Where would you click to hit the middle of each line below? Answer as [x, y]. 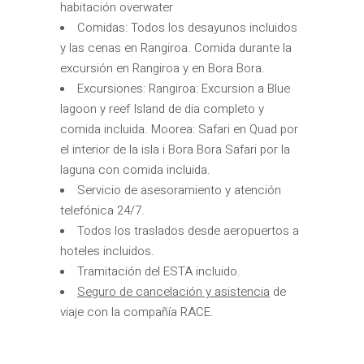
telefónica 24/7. [102, 210]
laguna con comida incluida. [135, 169]
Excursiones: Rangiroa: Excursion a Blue [184, 88]
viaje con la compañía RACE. [137, 312]
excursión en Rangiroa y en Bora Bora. [162, 68]
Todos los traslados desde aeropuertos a [188, 230]
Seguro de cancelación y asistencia [173, 291]
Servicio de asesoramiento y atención [179, 190]
